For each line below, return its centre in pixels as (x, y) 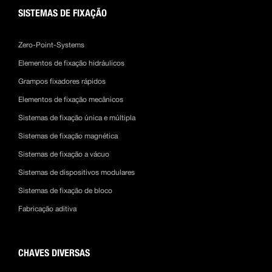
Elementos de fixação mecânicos (71, 100)
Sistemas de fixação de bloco (65, 191)
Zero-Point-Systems (51, 45)
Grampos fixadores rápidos (62, 82)
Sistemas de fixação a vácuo (64, 155)
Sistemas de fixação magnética (68, 136)
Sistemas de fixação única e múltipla (77, 118)
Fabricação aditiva (47, 209)
